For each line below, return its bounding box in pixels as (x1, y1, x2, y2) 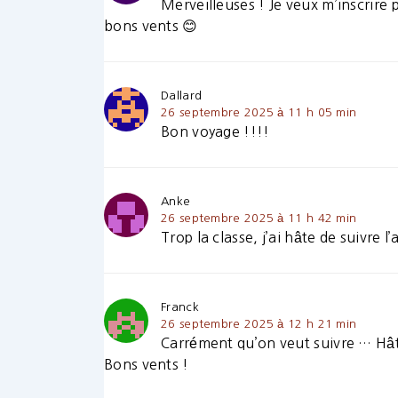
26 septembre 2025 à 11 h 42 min (161, 212, 357, 225)
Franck (161, 301, 199, 314)
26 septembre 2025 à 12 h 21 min (161, 318, 357, 330)
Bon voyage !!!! (161, 124, 270, 139)
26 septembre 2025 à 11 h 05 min (161, 107, 357, 119)
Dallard (161, 90, 203, 102)
